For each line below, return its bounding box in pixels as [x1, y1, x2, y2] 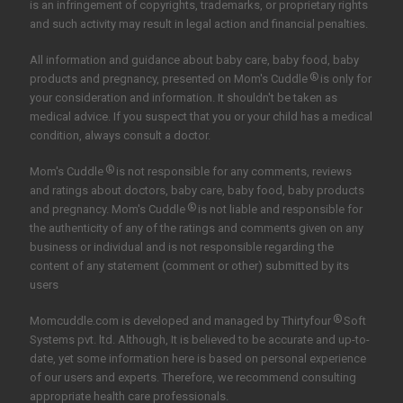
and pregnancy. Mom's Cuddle [30, 202, 185, 217]
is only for [318, 72, 372, 86]
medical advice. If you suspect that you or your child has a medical [30, 110, 372, 124]
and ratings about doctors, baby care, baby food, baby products [30, 184, 364, 198]
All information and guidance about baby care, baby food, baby [30, 53, 359, 67]
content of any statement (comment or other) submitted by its [30, 259, 349, 273]
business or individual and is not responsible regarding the [30, 240, 334, 255]
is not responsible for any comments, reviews [113, 165, 352, 179]
